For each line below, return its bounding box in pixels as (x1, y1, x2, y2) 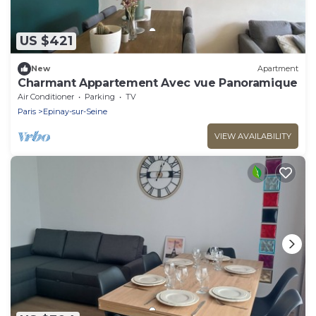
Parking (85, 91, 115, 102)
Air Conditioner (18, 91, 74, 102)
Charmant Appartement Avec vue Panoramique (18, 75, 298, 90)
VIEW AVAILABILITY (214, 130, 291, 141)
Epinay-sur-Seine (43, 106, 107, 116)
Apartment (257, 63, 298, 74)
